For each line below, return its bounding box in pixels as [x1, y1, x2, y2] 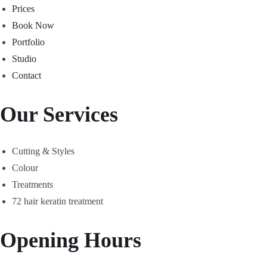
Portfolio [12, 37, 45, 47]
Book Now [12, 20, 54, 30]
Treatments [12, 179, 53, 190]
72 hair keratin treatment [12, 196, 103, 206]
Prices [12, 4, 35, 14]
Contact [12, 70, 41, 80]
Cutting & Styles [12, 146, 74, 156]
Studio [12, 54, 36, 64]
